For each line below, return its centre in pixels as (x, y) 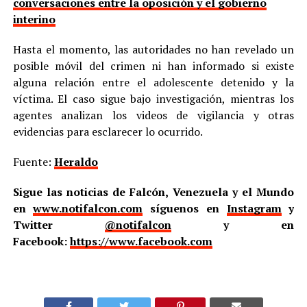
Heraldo (76, 161)
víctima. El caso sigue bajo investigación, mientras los (153, 98)
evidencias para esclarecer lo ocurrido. (108, 131)
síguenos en (185, 208)
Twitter (59, 224)
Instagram (254, 208)
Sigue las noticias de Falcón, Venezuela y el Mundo (153, 192)
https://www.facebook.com (141, 241)
